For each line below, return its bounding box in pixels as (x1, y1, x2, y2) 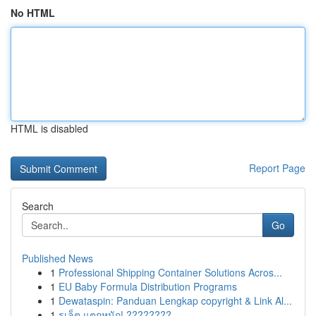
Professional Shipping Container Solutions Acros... (59, 265, 282, 279)
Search (22, 199, 54, 213)
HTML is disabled (11, 121, 88, 135)
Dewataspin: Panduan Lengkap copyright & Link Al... (59, 293, 292, 308)
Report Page (249, 161, 305, 175)
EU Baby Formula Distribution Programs (59, 279, 237, 293)
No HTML (11, 6, 55, 20)
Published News (22, 251, 93, 265)
